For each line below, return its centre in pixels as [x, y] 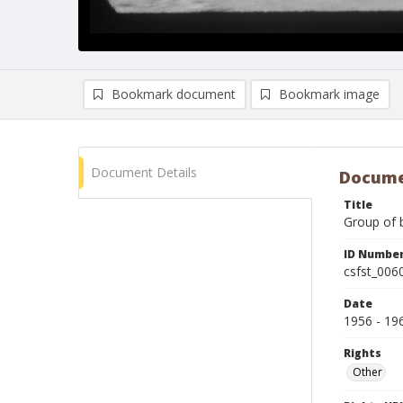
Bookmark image [329, 94]
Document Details [144, 172]
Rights [363, 353]
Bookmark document [174, 94]
